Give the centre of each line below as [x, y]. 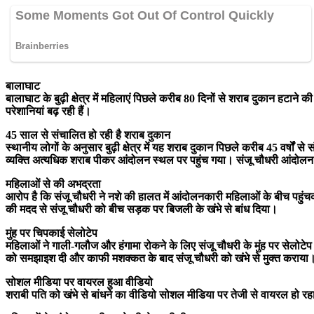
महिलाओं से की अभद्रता [53, 184]
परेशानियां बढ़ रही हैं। [50, 111]
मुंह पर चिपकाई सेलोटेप [52, 233]
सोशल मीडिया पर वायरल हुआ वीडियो [79, 282]
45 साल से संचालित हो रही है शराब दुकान [88, 135]
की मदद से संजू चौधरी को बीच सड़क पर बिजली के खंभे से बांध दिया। [142, 209]
